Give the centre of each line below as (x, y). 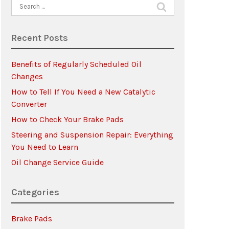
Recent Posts (39, 38)
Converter (29, 104)
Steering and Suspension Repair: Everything (92, 135)
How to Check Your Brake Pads (67, 119)
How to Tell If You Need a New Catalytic (83, 92)
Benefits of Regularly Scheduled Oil (76, 64)
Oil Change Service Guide (57, 162)
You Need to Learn (44, 147)
